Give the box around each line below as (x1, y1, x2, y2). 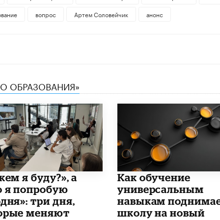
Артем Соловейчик (74, 9, 128, 19)
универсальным (117, 183, 204, 195)
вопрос (35, 9, 56, 19)
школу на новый (117, 206, 205, 219)
